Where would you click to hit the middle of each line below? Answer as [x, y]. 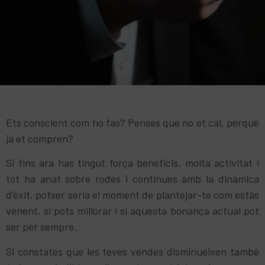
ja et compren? [40, 139]
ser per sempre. [41, 227]
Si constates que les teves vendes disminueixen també [132, 251]
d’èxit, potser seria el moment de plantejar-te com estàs [132, 195]
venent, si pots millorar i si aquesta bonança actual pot [132, 211]
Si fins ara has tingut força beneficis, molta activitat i [132, 163]
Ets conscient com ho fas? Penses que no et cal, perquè [132, 123]
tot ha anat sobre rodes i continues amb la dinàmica [132, 179]
